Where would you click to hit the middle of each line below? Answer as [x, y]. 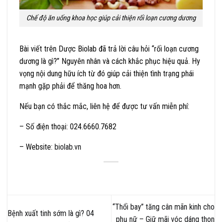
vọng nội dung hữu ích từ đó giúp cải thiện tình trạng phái [107, 73]
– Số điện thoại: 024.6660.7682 [68, 126]
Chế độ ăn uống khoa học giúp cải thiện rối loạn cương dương [111, 18]
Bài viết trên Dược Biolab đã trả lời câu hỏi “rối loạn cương [109, 49]
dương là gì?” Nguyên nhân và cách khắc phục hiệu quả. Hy [110, 61]
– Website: [36, 147]
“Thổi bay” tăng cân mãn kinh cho [164, 207]
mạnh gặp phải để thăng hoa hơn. [70, 86]
